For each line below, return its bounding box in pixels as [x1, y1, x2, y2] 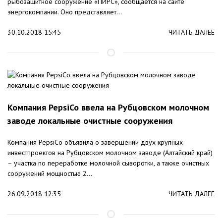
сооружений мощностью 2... [7, 169, 92, 178]
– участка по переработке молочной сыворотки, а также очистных [7, 159, 209, 168]
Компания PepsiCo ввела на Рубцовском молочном [7, 102, 209, 113]
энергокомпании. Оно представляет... [7, 7, 122, 17]
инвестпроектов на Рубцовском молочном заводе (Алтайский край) [7, 148, 213, 158]
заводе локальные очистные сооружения [7, 115, 172, 127]
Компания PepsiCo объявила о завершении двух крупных [7, 138, 183, 147]
